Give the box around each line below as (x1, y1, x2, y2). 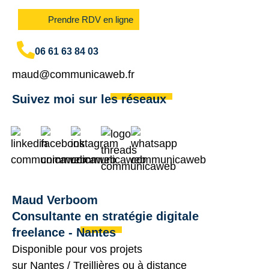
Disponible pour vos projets (12, 243, 142, 255)
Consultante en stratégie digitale (12, 209, 199, 223)
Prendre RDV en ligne (48, 14, 133, 25)
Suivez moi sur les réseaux (12, 92, 166, 106)
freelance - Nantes (12, 225, 116, 239)
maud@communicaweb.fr (12, 68, 134, 81)
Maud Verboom (12, 193, 98, 207)
